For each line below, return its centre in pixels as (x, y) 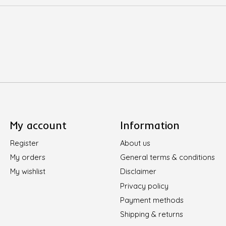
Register (24, 143)
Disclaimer (138, 172)
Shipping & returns (151, 214)
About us (135, 143)
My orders (27, 157)
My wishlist (27, 172)
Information (150, 125)
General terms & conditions (167, 157)
